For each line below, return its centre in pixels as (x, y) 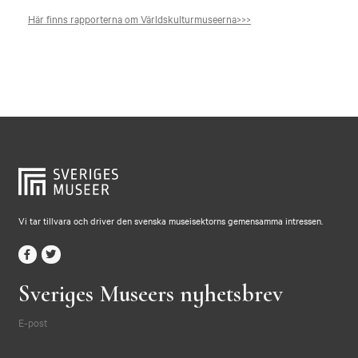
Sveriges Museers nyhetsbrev (150, 294)
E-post (32, 322)
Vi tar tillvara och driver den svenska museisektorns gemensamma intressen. (170, 220)
